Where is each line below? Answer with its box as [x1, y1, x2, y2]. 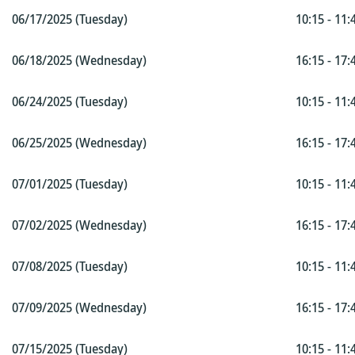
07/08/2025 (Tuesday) [12, 258, 128, 275]
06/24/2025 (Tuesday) [12, 93, 128, 110]
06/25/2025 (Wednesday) [12, 134, 147, 151]
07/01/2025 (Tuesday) [12, 175, 128, 193]
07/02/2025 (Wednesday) [12, 216, 147, 234]
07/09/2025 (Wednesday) [12, 299, 147, 316]
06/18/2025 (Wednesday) [12, 52, 147, 69]
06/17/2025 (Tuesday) [12, 10, 128, 28]
